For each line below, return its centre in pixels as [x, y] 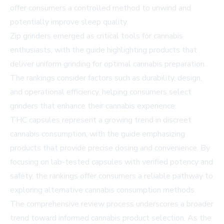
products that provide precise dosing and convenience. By [110, 148]
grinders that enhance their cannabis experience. [93, 106]
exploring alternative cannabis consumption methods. [103, 190]
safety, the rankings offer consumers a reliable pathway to [111, 176]
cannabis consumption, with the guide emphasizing [97, 134]
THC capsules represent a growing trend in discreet [101, 120]
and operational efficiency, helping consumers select [101, 92]
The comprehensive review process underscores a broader [112, 204]
